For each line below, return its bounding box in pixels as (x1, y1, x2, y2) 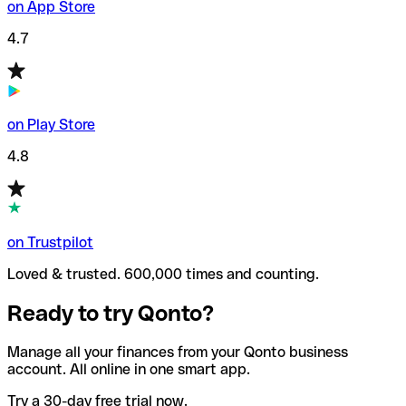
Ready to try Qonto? (7, 300, 214, 325)
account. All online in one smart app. (7, 360, 250, 378)
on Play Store (7, 116, 95, 134)
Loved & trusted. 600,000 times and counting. (7, 266, 319, 284)
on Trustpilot (7, 234, 93, 252)
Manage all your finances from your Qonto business (7, 343, 348, 361)
